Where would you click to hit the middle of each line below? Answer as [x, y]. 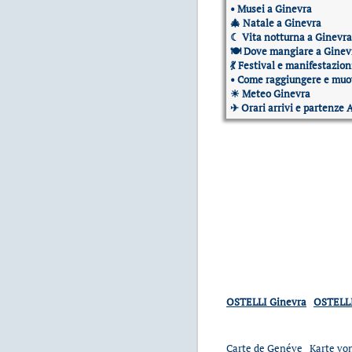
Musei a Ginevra [275, 9]
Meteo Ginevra [276, 94]
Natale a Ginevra [282, 23]
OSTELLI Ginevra [266, 302]
